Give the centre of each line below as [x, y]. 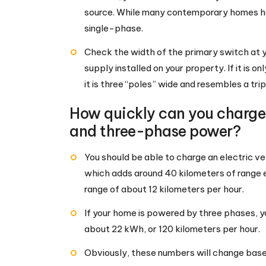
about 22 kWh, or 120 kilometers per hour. [172, 229]
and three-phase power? [155, 132]
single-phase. [114, 28]
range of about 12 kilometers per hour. [164, 189]
